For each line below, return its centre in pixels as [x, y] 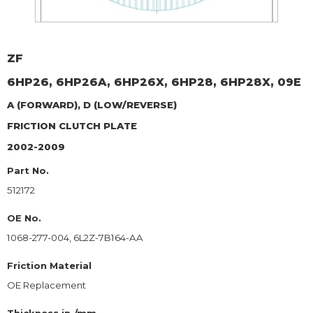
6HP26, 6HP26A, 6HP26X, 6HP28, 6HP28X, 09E [154, 82]
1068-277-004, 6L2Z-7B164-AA [75, 237]
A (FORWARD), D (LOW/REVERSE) [92, 104]
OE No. [24, 218]
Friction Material [49, 265]
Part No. [28, 170]
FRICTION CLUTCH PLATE [72, 125]
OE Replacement [46, 285]
